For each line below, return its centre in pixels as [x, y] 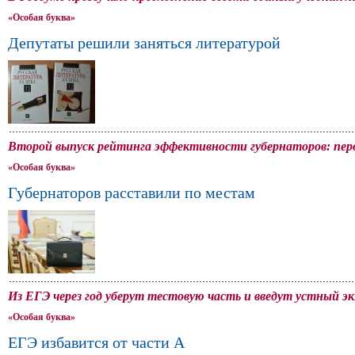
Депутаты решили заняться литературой [144, 43]
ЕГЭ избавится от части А [96, 342]
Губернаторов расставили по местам [132, 193]
